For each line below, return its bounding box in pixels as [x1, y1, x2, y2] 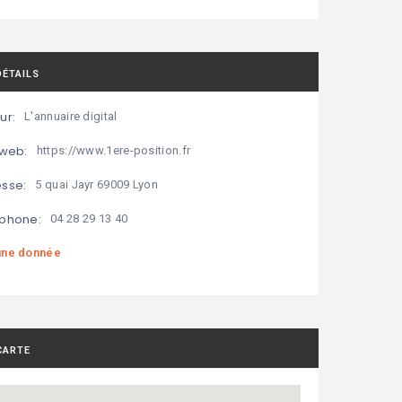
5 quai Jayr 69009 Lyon [35, 178, 159, 192]
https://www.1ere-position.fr [36, 144, 191, 158]
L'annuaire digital [24, 109, 118, 124]
